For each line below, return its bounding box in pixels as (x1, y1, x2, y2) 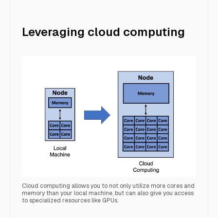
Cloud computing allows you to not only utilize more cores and (22, 182, 195, 190)
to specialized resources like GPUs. (22, 196, 118, 204)
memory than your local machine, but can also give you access (22, 189, 194, 197)
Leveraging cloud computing (22, 24, 185, 40)
